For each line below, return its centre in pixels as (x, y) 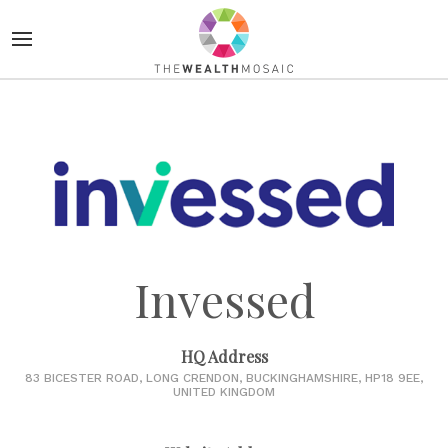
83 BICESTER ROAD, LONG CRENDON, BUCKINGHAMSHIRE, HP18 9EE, (224, 378)
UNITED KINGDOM (224, 392)
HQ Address (224, 357)
